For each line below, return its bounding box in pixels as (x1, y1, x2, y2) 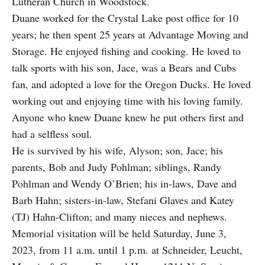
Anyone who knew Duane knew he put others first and (12, 110, 244, 125)
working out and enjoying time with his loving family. (12, 93, 243, 108)
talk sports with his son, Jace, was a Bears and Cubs (12, 60, 236, 75)
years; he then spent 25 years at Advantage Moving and (12, 27, 248, 42)
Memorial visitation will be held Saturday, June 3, (12, 226, 227, 241)
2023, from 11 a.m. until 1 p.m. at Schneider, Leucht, (12, 243, 243, 257)
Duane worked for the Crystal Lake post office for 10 (12, 11, 238, 25)
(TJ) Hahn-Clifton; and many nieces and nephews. (12, 209, 227, 224)
